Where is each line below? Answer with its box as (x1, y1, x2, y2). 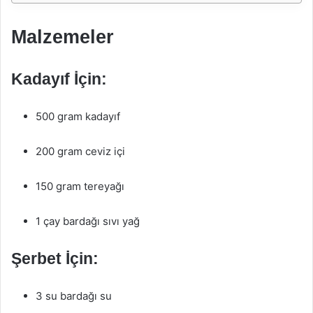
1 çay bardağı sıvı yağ (36, 214, 140, 228)
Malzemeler (11, 27, 114, 48)
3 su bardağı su (36, 289, 112, 303)
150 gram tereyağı (36, 180, 124, 193)
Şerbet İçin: (11, 249, 99, 268)
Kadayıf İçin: (11, 70, 107, 88)
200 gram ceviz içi (36, 145, 125, 158)
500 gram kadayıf (36, 110, 120, 123)
